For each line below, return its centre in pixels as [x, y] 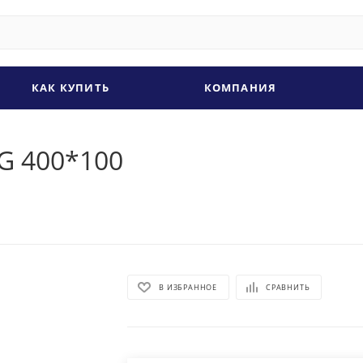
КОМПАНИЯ [240, 88]
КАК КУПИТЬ [70, 88]
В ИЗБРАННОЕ [188, 287]
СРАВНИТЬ [288, 287]
